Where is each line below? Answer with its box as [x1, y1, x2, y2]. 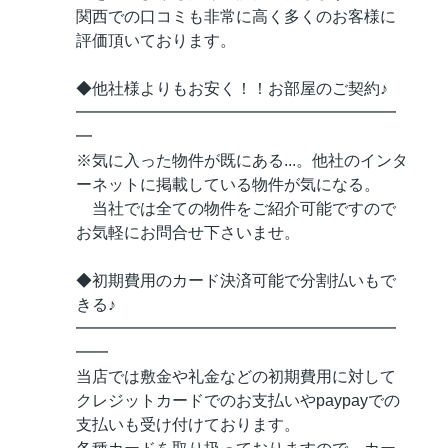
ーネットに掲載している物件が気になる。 [76, 176, 380, 194]
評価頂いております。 [76, 32, 236, 50]
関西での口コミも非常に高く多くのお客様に [76, 8, 396, 26]
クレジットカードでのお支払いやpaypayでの [76, 392, 400, 410]
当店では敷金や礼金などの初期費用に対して [76, 368, 396, 386]
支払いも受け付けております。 [76, 416, 300, 434]
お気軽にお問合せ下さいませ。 [76, 224, 300, 242]
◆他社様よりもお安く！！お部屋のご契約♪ [76, 80, 388, 98]
